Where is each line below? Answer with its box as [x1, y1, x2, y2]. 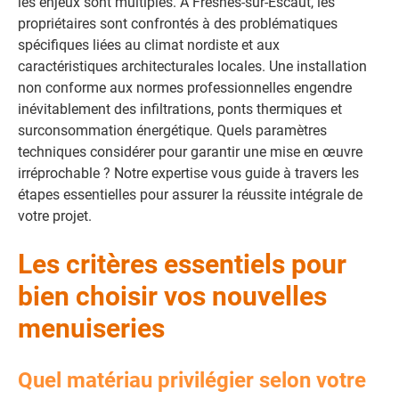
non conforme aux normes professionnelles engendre [18, 79, 352, 96]
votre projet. [18, 208, 92, 224]
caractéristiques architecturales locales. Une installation [18, 58, 367, 75]
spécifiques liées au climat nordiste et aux [18, 37, 280, 53]
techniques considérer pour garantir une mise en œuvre [18, 143, 362, 160]
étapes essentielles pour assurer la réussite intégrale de [18, 186, 362, 203]
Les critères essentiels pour [18, 248, 346, 280]
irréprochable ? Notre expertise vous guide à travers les [18, 165, 359, 182]
